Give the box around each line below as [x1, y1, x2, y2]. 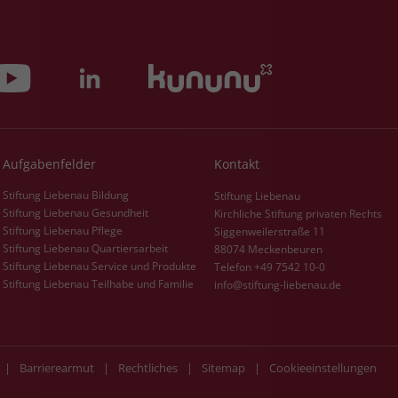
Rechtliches [117, 360, 178, 376]
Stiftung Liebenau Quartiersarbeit [2, 240, 168, 255]
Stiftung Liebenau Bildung [2, 187, 129, 202]
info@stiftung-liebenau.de [213, 276, 341, 291]
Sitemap [201, 360, 245, 376]
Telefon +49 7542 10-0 [213, 259, 325, 274]
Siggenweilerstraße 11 [213, 223, 325, 238]
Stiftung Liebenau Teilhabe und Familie [2, 275, 194, 291]
